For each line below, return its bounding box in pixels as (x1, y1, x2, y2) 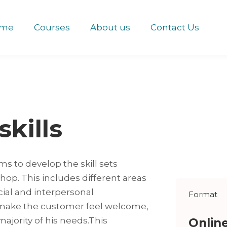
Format (188, 190, 217, 200)
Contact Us (150, 22, 199, 32)
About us (90, 22, 130, 32)
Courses (33, 22, 70, 32)
